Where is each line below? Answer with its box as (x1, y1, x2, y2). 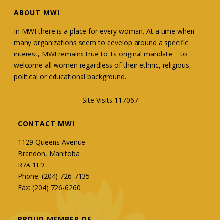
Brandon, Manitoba (17, 149, 80, 159)
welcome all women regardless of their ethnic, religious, (14, 60, 192, 70)
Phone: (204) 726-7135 (17, 171, 90, 181)
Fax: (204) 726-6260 (17, 183, 81, 192)
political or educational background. (14, 72, 127, 82)
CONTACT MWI (17, 119, 75, 129)
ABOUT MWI (14, 8, 60, 18)
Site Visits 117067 (82, 95, 138, 105)
